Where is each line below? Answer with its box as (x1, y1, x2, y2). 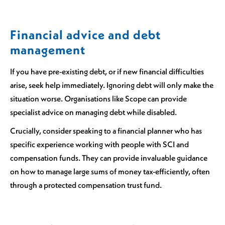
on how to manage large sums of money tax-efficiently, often (10, 166, 210, 176)
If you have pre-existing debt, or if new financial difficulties (10, 66, 204, 77)
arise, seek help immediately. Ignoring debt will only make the (10, 80, 213, 90)
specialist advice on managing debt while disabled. (10, 107, 177, 118)
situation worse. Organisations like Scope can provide (10, 93, 187, 104)
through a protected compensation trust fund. (10, 179, 162, 190)
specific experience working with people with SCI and (10, 139, 189, 149)
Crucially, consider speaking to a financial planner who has (10, 125, 202, 136)
